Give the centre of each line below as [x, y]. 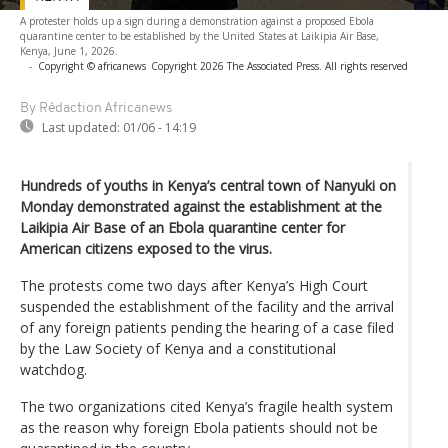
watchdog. [53, 369]
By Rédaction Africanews [96, 108]
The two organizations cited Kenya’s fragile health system [206, 406]
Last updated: [81, 127]
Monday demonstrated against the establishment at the [201, 206]
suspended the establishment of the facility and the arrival [207, 306]
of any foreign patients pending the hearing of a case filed [207, 327]
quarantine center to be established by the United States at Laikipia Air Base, [199, 35]
